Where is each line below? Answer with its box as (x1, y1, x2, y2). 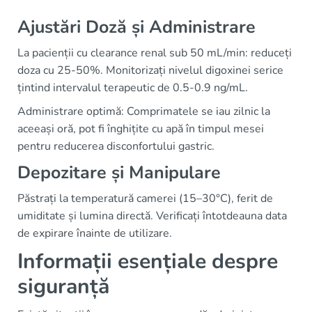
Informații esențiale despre (17, 247, 278, 276)
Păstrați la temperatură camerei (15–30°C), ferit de (17, 190, 273, 206)
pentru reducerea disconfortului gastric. (17, 138, 214, 154)
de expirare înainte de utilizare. (17, 225, 172, 241)
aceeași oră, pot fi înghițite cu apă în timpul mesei (17, 120, 264, 136)
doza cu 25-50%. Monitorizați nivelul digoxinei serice (17, 62, 283, 78)
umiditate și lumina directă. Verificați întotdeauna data (17, 208, 287, 224)
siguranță (17, 272, 109, 301)
